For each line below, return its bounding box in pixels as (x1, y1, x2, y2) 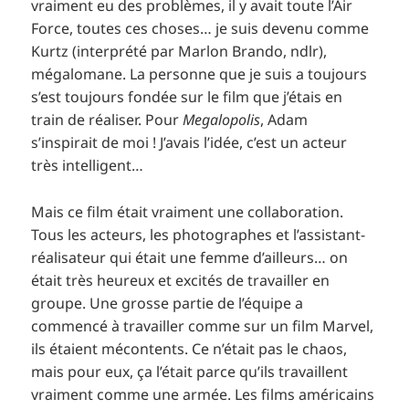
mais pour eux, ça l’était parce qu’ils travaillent (31, 361, 349, 382)
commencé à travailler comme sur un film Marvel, (31, 315, 374, 336)
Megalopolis (183, 109, 261, 130)
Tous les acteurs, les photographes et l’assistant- (31, 224, 366, 245)
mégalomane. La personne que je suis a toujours (31, 63, 368, 84)
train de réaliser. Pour (31, 109, 184, 130)
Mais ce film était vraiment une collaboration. (31, 201, 344, 222)
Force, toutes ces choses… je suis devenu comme (31, 17, 370, 38)
